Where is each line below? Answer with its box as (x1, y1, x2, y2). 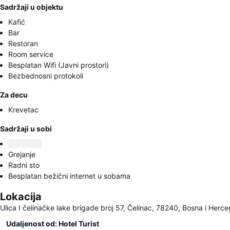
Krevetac (8, 105, 39, 114)
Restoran (8, 39, 38, 48)
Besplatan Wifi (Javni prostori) (8, 61, 109, 69)
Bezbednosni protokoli (8, 71, 83, 80)
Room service (8, 50, 53, 59)
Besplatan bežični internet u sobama (8, 171, 130, 180)
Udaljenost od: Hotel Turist (6, 219, 99, 228)
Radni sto (8, 161, 40, 169)
